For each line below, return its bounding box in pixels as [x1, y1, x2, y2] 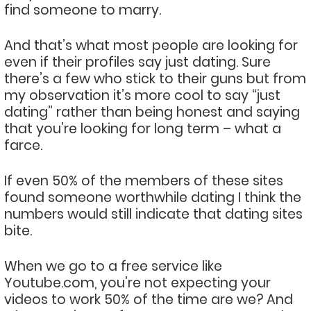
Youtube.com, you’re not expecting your [4, 274, 271, 292]
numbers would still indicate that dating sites [4, 205, 303, 224]
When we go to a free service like [4, 257, 222, 276]
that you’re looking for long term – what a [4, 119, 281, 138]
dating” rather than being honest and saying [4, 103, 300, 121]
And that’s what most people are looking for [4, 36, 298, 55]
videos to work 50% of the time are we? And [4, 290, 293, 309]
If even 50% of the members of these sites [4, 171, 283, 190]
